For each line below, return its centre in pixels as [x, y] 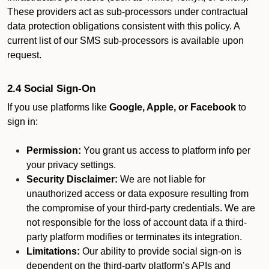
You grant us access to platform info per [166, 150]
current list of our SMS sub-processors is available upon [125, 41]
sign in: [23, 122]
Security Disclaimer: [72, 179]
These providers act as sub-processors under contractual [128, 12]
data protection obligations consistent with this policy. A [123, 26]
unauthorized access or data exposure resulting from [138, 194]
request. [24, 55]
